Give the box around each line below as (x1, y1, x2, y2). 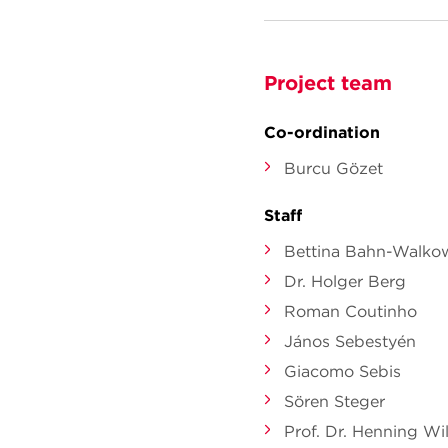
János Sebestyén (284, 331, 416, 351)
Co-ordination (264, 122, 380, 142)
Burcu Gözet (284, 158, 383, 178)
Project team (264, 70, 392, 95)
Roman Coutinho (284, 301, 417, 321)
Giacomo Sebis (284, 361, 401, 381)
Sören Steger (284, 391, 385, 411)
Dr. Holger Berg (284, 271, 406, 291)
